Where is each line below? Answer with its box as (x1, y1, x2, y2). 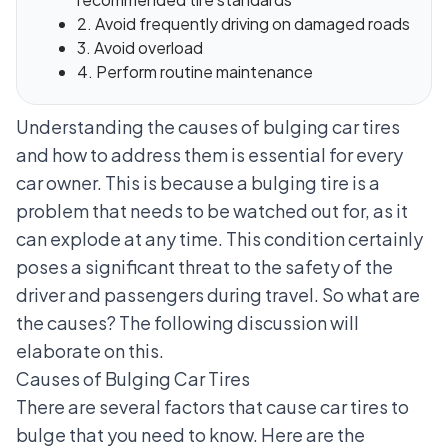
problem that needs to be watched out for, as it (16, 198, 408, 222)
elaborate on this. (16, 338, 164, 362)
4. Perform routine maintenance (77, 60, 313, 82)
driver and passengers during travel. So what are (16, 282, 420, 306)
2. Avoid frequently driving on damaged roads (77, 12, 410, 34)
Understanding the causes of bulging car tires (16, 114, 400, 138)
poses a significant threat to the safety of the (16, 254, 393, 278)
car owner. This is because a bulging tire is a (16, 170, 380, 194)
